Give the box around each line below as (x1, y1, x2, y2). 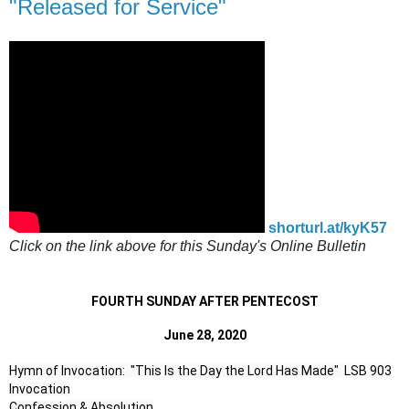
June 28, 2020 (163, 328, 246, 343)
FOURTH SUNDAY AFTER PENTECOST (90, 294, 319, 309)
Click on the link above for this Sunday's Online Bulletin (9, 238, 366, 255)
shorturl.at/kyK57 (268, 220, 387, 236)
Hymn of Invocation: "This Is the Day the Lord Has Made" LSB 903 (9, 363, 392, 379)
